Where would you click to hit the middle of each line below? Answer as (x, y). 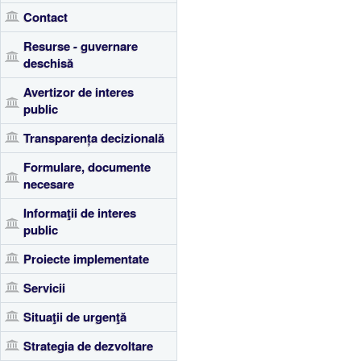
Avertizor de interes (79, 92)
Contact (46, 17)
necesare (49, 184)
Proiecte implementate (86, 259)
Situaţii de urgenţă (75, 317)
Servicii (44, 288)
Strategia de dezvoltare (88, 346)
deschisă (48, 63)
